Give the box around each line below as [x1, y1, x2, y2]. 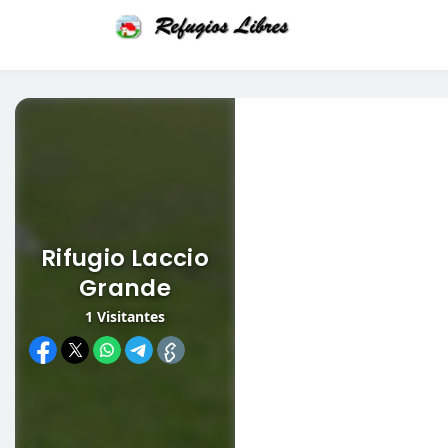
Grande [78, 271, 172, 304]
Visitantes [93, 306, 165, 326]
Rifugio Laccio [41, 241, 209, 274]
